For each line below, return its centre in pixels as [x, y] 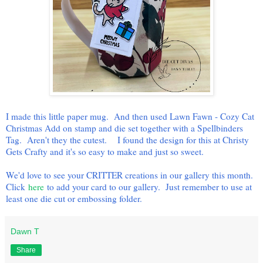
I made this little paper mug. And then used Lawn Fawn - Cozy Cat [130, 116]
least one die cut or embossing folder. [75, 198]
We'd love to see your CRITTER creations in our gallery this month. [129, 175]
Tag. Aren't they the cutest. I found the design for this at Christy [127, 139]
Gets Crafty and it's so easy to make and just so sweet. [106, 151]
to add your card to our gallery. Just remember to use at [148, 186]
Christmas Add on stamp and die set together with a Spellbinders [124, 128]
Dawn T [25, 231]
